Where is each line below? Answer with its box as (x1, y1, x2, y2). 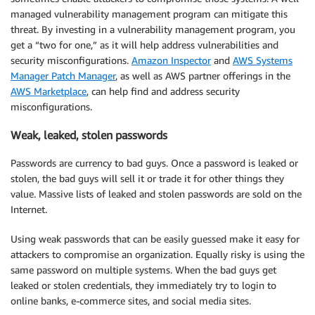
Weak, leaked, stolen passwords (11, 127, 167, 142)
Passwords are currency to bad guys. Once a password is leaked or (11, 157, 298, 169)
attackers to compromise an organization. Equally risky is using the (11, 248, 304, 261)
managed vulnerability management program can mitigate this (11, 7, 288, 20)
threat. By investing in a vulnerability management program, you (11, 22, 295, 35)
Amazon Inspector (131, 53, 211, 66)
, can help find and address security (86, 84, 240, 97)
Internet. (11, 203, 47, 216)
